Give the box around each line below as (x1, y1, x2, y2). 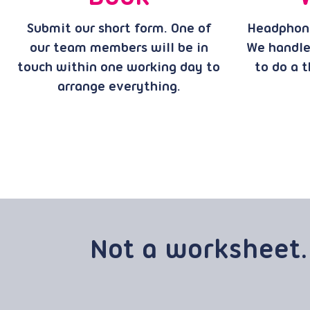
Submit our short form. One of (26, 22, 211, 36)
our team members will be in (29, 42, 208, 55)
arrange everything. (57, 80, 181, 94)
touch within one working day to (17, 61, 220, 75)
